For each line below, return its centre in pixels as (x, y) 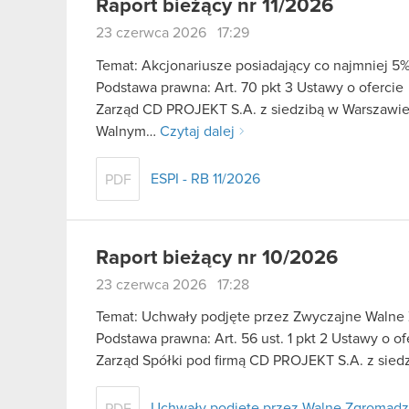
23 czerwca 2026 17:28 (173, 284)
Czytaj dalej (197, 131)
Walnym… (128, 131)
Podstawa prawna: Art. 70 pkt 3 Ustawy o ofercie (250, 87)
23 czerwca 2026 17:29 (173, 33)
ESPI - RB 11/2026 (205, 178)
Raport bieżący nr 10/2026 (217, 258)
